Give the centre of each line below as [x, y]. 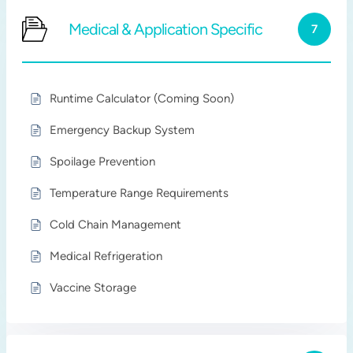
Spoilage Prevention [103, 162]
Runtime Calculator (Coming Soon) [142, 98]
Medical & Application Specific [166, 29]
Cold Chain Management [116, 225]
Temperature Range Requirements [139, 193]
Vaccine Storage [93, 288]
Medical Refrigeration [106, 256]
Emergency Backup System [123, 130]
